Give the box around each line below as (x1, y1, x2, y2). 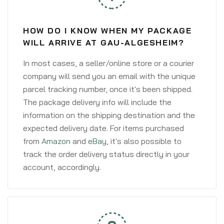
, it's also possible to (106, 136, 181, 146)
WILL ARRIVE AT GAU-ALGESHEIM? (23, 37, 184, 47)
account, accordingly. (23, 162, 101, 172)
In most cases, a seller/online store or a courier (23, 58, 194, 68)
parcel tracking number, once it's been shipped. (23, 84, 192, 94)
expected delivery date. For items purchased (23, 123, 184, 133)
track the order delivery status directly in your (23, 149, 189, 159)
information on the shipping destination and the (23, 110, 195, 120)
